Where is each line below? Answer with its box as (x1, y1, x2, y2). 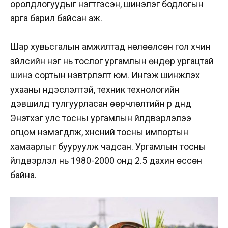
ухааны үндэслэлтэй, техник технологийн (10, 84, 180, 95)
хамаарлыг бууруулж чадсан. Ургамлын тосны (10, 141, 206, 152)
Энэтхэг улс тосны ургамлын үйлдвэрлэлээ (10, 112, 191, 124)
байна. (10, 169, 39, 181)
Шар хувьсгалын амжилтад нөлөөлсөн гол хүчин (10, 41, 211, 52)
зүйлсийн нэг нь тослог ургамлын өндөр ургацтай (10, 55, 214, 67)
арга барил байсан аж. (10, 12, 104, 23)
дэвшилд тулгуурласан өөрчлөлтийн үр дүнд (10, 98, 191, 109)
